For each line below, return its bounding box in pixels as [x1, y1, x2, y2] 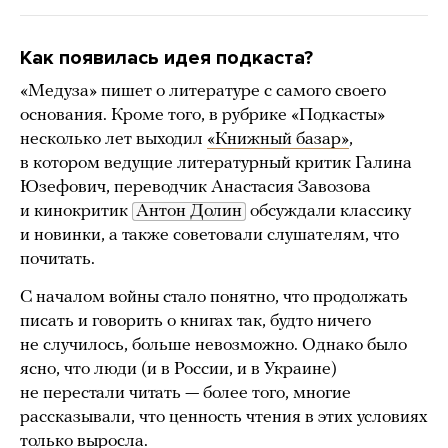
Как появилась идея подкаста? [20, 46, 313, 71]
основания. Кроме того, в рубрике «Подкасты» [20, 106, 385, 126]
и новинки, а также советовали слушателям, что [20, 226, 399, 246]
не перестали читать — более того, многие [20, 384, 351, 404]
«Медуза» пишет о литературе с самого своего [20, 82, 386, 102]
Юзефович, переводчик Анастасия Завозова [20, 178, 371, 198]
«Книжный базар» [207, 130, 349, 150]
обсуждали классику [246, 202, 411, 222]
